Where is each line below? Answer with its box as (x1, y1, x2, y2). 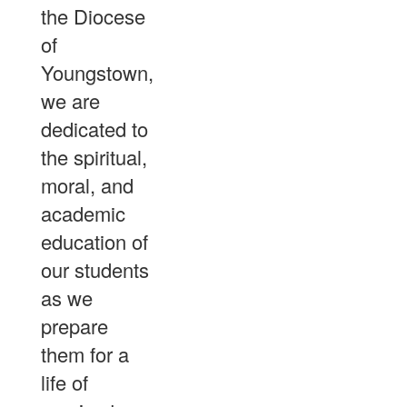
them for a (41, 339, 129, 368)
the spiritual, (41, 142, 147, 171)
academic (41, 198, 125, 227)
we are (41, 85, 100, 114)
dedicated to (41, 114, 148, 143)
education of (41, 226, 148, 255)
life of (41, 367, 88, 396)
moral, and (41, 170, 134, 199)
